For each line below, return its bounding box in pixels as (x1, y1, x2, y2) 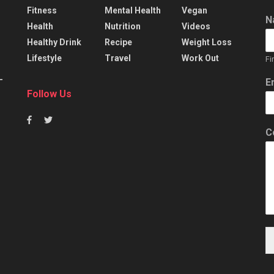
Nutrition (104, 21, 141, 31)
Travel (104, 53, 131, 63)
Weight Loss (182, 37, 232, 47)
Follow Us (27, 87, 72, 100)
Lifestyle (27, 53, 62, 63)
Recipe (104, 37, 132, 47)
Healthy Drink (27, 37, 81, 47)
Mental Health (104, 5, 161, 15)
